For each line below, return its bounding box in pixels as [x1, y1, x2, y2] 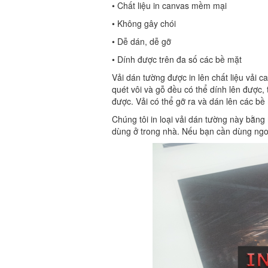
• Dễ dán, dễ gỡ [112, 35, 171, 48]
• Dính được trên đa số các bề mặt [112, 53, 242, 66]
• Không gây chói [112, 17, 176, 30]
